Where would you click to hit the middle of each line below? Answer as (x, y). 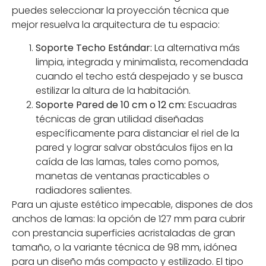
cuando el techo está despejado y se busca (139, 76)
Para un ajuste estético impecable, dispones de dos (132, 204)
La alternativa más (196, 47)
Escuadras (211, 104)
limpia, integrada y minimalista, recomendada (142, 62)
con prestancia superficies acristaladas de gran (123, 233)
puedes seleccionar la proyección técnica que (121, 11)
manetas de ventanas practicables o (123, 176)
